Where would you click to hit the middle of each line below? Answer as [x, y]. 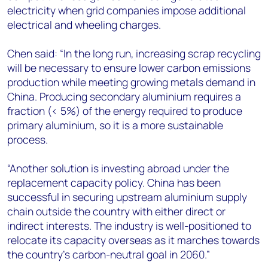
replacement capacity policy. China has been [114, 182]
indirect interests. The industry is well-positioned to [129, 226]
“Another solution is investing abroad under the [118, 168]
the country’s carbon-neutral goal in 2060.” [109, 254]
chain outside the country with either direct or [116, 211]
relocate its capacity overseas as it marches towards [133, 240]
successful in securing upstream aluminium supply [127, 197]
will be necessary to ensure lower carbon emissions [129, 68]
